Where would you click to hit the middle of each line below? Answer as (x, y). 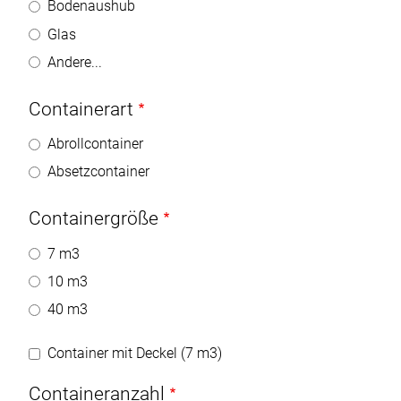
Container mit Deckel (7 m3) (135, 354)
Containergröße (94, 219)
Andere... (75, 62)
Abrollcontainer (95, 144)
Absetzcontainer (98, 172)
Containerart (81, 109)
